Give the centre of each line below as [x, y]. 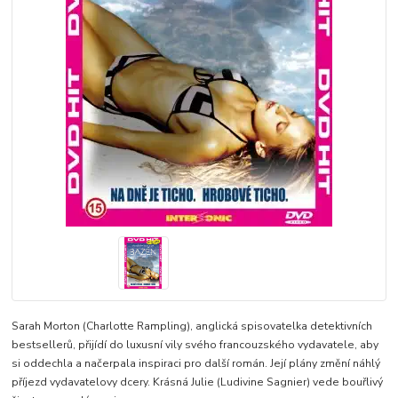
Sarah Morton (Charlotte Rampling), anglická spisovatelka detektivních [192, 326]
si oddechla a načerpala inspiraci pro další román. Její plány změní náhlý [196, 363]
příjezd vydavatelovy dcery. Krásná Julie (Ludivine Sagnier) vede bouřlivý [198, 382]
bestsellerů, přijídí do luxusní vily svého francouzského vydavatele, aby [195, 344]
